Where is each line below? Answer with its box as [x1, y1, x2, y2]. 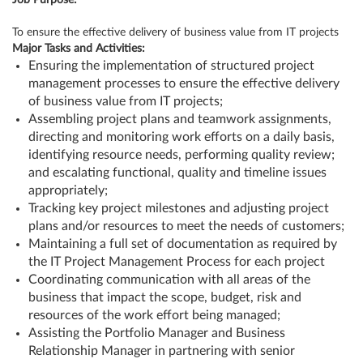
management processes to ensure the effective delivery [28, 77, 340, 90]
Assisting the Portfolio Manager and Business [28, 327, 285, 340]
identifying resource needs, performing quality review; [28, 148, 335, 161]
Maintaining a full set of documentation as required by [28, 237, 337, 250]
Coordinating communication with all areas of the [28, 273, 310, 286]
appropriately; [28, 184, 108, 197]
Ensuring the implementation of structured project [28, 59, 314, 72]
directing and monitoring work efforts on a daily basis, [28, 130, 335, 143]
